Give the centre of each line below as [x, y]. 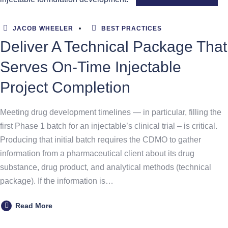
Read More [34, 206]
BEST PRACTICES [132, 28]
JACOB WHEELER [42, 28]
